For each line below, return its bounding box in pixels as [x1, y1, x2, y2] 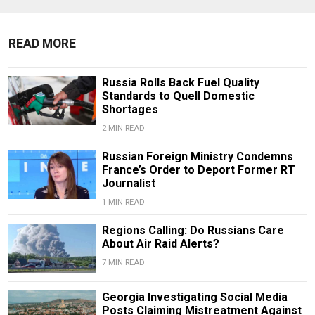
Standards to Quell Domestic [101, 89, 255, 103]
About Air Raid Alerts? [101, 237, 219, 251]
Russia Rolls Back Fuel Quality [101, 76, 259, 90]
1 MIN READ [101, 198, 145, 207]
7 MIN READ [101, 258, 145, 268]
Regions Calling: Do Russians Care [101, 224, 284, 238]
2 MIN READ [101, 124, 145, 134]
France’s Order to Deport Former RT [101, 163, 295, 177]
